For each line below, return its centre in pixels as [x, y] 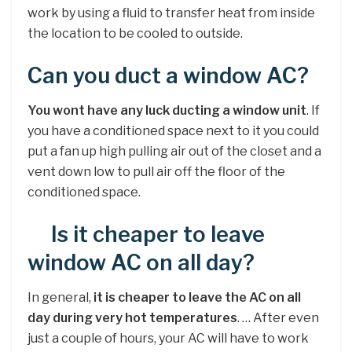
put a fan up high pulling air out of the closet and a [174, 152]
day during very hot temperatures [132, 318]
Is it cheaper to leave [158, 234]
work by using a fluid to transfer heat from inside [171, 13]
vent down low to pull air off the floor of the [156, 172]
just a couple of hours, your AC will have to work [168, 339]
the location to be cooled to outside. [135, 33]
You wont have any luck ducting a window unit [167, 111]
